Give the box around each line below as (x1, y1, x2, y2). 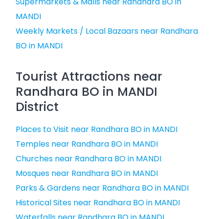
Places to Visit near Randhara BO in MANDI (16, 124, 177, 135)
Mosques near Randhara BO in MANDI (16, 168, 158, 179)
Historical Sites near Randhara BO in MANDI (16, 197, 180, 208)
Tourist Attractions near (16, 68, 162, 85)
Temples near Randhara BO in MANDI (16, 138, 158, 150)
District (16, 98, 59, 115)
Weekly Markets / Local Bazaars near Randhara (16, 25, 198, 37)
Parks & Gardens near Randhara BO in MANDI (16, 182, 189, 194)
